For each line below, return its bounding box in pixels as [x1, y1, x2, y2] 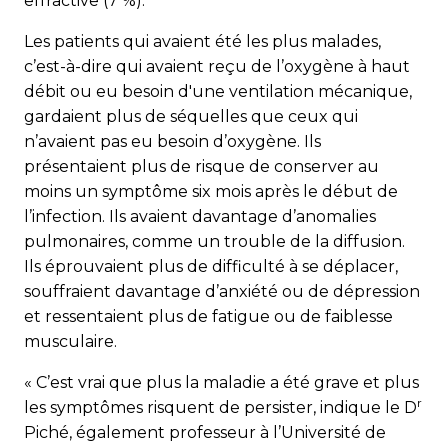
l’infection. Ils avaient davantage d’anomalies [24, 207, 376, 227]
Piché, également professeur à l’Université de [24, 423, 386, 443]
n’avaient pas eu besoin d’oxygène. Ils [24, 132, 321, 152]
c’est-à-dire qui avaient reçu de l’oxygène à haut [24, 57, 410, 77]
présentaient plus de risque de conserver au [24, 157, 379, 177]
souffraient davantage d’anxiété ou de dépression [24, 282, 420, 302]
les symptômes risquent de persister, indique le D [24, 398, 417, 418]
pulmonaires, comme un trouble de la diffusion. [24, 232, 405, 252]
